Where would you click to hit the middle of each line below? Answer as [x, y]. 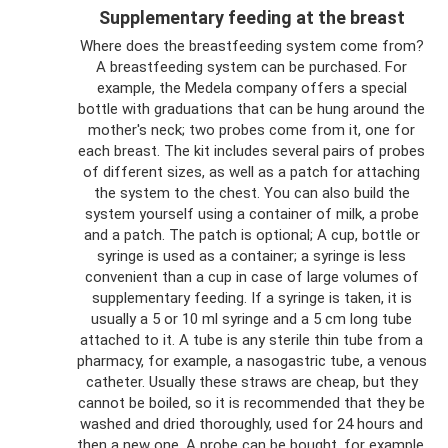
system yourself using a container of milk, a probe [251, 214]
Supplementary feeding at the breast [251, 17]
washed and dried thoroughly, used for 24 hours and [251, 424]
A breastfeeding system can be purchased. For [251, 67]
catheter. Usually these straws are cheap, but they [251, 382]
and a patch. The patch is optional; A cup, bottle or [251, 235]
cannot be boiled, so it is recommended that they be [251, 403]
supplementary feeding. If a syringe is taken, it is [251, 298]
